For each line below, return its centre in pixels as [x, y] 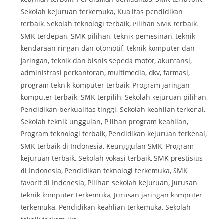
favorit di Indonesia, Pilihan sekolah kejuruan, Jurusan [109, 182]
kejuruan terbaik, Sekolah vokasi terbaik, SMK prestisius [112, 158]
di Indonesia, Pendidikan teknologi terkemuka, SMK [104, 170]
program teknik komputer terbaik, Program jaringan [105, 85]
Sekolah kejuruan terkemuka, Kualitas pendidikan [102, 11]
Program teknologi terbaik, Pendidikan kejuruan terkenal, [114, 133]
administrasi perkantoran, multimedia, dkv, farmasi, [105, 72]
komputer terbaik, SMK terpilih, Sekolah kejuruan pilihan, [114, 97]
